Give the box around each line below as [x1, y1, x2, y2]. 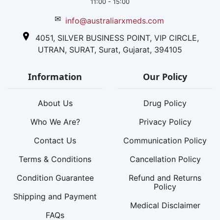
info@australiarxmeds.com [65, 15, 164, 26]
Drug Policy [143, 98, 187, 108]
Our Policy [143, 70, 187, 82]
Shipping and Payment [13, 191, 97, 201]
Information [28, 70, 82, 82]
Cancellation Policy [129, 154, 201, 164]
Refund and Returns [129, 172, 201, 183]
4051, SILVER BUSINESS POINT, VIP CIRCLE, [30, 32, 199, 43]
